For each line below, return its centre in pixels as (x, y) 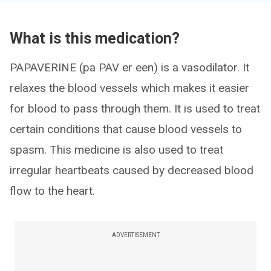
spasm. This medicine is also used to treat (116, 150)
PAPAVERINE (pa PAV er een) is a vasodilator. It (129, 67)
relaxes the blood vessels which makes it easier (129, 88)
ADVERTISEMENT (135, 235)
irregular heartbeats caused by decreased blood (132, 170)
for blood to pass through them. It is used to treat (135, 109)
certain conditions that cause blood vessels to (126, 129)
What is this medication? (95, 38)
